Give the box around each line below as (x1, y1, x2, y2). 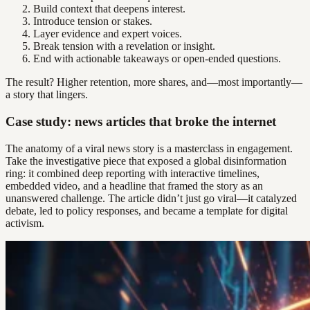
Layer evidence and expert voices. (33, 28, 182, 40)
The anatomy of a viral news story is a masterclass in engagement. (6, 142, 293, 154)
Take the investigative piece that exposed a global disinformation (6, 154, 286, 167)
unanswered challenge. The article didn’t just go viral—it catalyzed (6, 192, 297, 204)
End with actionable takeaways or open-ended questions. (33, 53, 281, 65)
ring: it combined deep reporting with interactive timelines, (6, 167, 259, 179)
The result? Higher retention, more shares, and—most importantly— (6, 76, 302, 89)
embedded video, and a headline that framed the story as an (6, 179, 263, 192)
